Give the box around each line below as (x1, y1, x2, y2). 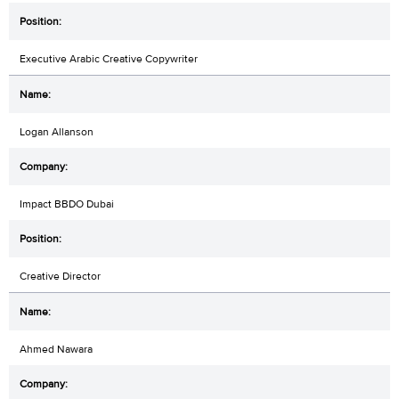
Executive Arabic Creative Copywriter (20, 51, 198, 66)
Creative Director (20, 268, 101, 283)
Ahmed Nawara (20, 341, 93, 356)
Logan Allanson (20, 124, 94, 139)
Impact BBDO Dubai (20, 196, 114, 211)
